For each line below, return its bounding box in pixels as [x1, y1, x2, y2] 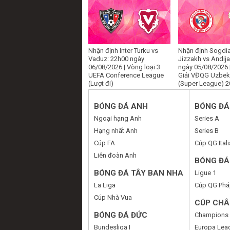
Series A [194, 114, 219, 123]
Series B [194, 127, 219, 135]
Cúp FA [94, 139, 115, 147]
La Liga [94, 181, 116, 189]
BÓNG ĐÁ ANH [94, 102, 148, 111]
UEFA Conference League [88, 71, 164, 80]
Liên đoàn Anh [94, 151, 137, 160]
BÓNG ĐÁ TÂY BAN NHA [94, 168, 183, 178]
